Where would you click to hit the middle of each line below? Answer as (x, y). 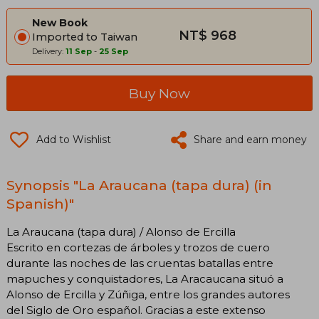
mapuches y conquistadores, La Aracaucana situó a (145, 278)
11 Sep (79, 51)
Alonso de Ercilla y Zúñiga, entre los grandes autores (148, 294)
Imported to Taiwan (85, 37)
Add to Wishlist (74, 139)
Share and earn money (250, 139)
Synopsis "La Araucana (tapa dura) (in (139, 185)
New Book (60, 22)
